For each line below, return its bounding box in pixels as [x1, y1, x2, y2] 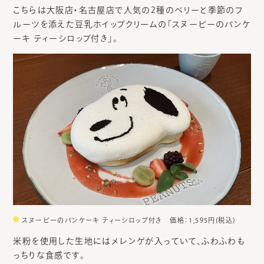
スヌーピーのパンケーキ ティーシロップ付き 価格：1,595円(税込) [22, 217, 236, 224]
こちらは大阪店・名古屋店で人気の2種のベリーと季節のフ [13, 5, 243, 14]
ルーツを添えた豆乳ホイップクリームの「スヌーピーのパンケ [13, 19, 251, 28]
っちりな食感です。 [13, 251, 85, 260]
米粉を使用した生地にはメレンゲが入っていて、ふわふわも [13, 237, 246, 246]
